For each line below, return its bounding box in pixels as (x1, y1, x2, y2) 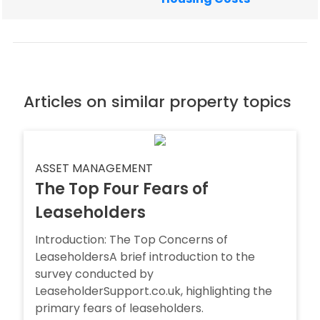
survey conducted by (35, 266, 154, 282)
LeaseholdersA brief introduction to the (35, 249, 255, 265)
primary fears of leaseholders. (35, 300, 204, 316)
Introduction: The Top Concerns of (35, 231, 228, 248)
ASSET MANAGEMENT (35, 160, 153, 176)
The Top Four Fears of (35, 178, 209, 200)
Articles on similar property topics (24, 91, 291, 113)
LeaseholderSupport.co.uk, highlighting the (35, 283, 272, 299)
